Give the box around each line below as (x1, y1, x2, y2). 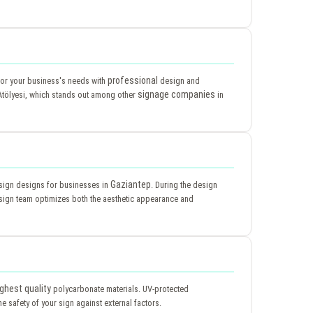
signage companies (138, 88, 215, 100)
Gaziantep (110, 178, 151, 190)
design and (158, 75, 200, 86)
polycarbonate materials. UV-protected (51, 283, 189, 294)
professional (108, 74, 158, 86)
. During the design (151, 179, 217, 190)
